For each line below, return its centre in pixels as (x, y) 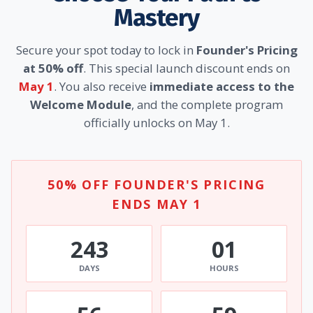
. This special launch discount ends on (187, 68)
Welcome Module (81, 104)
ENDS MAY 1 (156, 204)
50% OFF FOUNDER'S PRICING (156, 184)
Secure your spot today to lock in (106, 50)
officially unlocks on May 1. (156, 122)
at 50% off (53, 68)
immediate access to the (222, 86)
